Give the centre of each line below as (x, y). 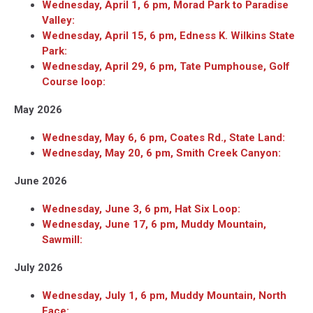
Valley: (58, 21)
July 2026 (38, 268)
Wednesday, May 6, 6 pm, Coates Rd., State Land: (163, 138)
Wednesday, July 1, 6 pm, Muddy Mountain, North (164, 296)
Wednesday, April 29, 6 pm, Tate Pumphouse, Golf (166, 67)
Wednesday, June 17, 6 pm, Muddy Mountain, (154, 225)
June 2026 (41, 181)
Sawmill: (62, 240)
